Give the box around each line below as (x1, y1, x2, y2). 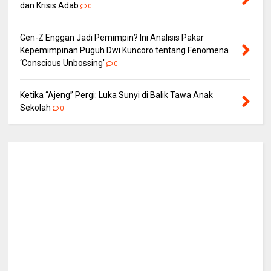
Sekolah (20, 103, 51, 113)
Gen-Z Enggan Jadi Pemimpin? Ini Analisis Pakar (20, 33, 204, 43)
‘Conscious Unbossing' (20, 58, 105, 68)
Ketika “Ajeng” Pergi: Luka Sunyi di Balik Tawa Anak (20, 90, 214, 100)
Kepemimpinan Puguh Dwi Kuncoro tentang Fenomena (20, 45, 229, 56)
